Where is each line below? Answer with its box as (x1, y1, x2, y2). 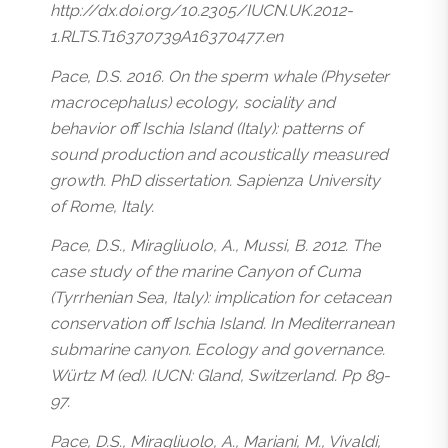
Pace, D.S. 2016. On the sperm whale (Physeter (50, 66, 389, 86)
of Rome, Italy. (50, 196, 154, 216)
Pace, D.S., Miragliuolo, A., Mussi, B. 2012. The (50, 236, 380, 256)
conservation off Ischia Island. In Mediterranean (50, 314, 394, 334)
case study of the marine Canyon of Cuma (50, 262, 361, 282)
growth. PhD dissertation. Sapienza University (50, 170, 380, 190)
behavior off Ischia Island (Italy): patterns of (50, 118, 362, 138)
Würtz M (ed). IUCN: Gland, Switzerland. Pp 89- (50, 366, 390, 386)
